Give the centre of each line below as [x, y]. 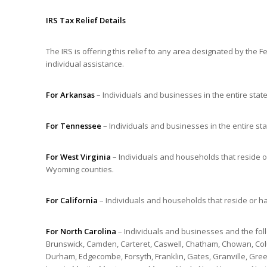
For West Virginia [78, 157]
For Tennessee [74, 126]
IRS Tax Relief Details [86, 20]
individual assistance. [85, 64]
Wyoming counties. [80, 170]
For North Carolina [82, 232]
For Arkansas [70, 95]
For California [72, 201]
